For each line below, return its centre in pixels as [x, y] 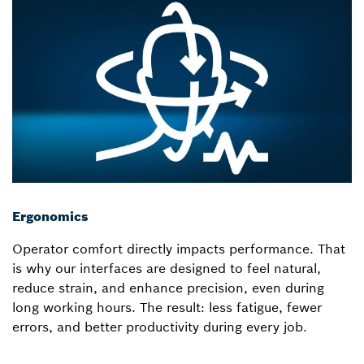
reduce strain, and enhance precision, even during [168, 288]
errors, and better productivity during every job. [160, 327]
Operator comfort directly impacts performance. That [179, 249]
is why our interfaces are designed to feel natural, [167, 269]
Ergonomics [50, 217]
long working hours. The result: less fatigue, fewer [167, 308]
